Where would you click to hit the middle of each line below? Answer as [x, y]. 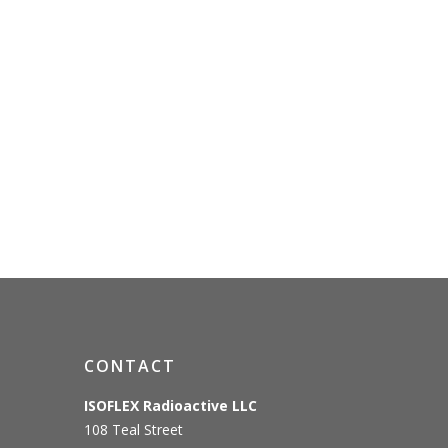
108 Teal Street [133, 429]
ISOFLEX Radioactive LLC [170, 405]
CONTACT [129, 366]
